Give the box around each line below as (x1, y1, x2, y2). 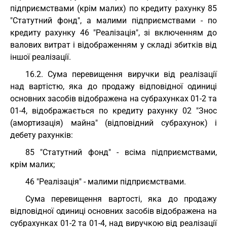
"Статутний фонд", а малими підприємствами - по (10, 16, 217, 25)
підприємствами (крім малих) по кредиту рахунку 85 (10, 4, 217, 13)
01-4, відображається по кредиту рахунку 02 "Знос (10, 106, 217, 116)
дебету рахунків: (10, 130, 73, 140)
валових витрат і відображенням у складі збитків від (10, 40, 217, 50)
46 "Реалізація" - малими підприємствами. (25, 177, 186, 186)
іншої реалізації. (10, 52, 71, 62)
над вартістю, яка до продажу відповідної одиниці (10, 82, 217, 91)
